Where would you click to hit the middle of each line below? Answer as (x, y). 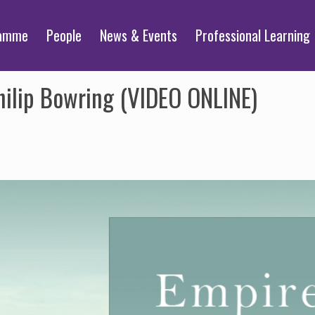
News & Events (139, 35)
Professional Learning (253, 35)
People (64, 35)
